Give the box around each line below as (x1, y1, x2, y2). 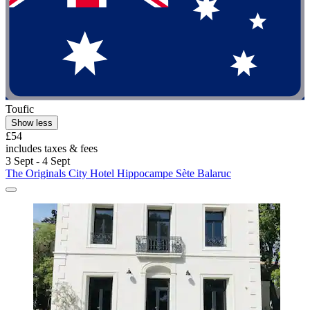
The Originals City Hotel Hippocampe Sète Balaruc (6, 167, 231, 180)
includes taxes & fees (6, 143, 98, 155)
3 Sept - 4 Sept (6, 155, 70, 167)
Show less (11, 118, 53, 129)
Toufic (6, 103, 34, 116)
